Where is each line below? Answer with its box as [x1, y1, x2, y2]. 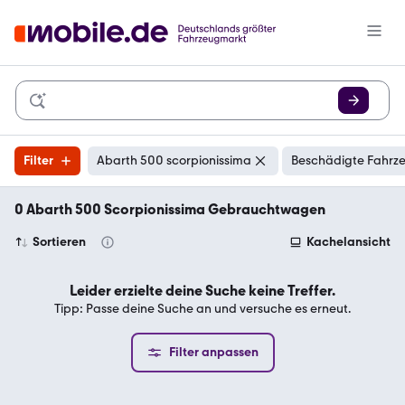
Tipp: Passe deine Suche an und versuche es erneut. [54, 301, 351, 316]
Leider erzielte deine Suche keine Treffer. [70, 282, 335, 299]
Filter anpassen [168, 344, 259, 360]
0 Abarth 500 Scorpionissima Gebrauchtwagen [14, 201, 325, 218]
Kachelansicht [306, 234, 391, 250]
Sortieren [33, 234, 86, 250]
